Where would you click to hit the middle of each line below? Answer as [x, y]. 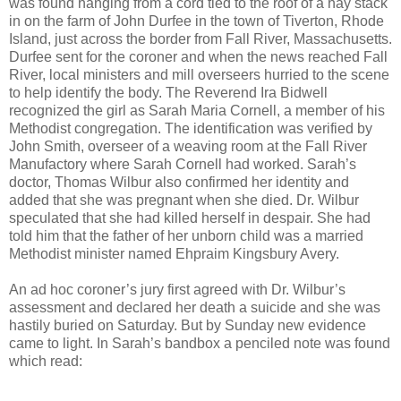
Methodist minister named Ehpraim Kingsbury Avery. [174, 253]
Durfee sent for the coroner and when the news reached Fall [198, 56]
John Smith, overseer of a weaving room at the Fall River [188, 146]
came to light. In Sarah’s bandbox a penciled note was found [200, 343]
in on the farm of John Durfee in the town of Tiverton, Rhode [196, 21]
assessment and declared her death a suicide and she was [195, 307]
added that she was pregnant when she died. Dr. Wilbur [184, 200]
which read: [46, 361]
